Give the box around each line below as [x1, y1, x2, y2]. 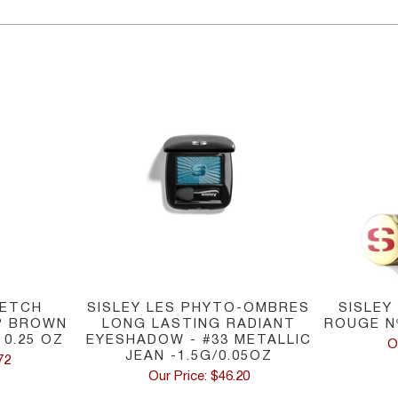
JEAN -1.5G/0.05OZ [124, 350, 273, 363]
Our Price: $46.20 [147, 370, 250, 384]
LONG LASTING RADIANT [101, 318, 296, 331]
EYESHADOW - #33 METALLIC [85, 334, 312, 347]
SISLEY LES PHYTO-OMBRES [87, 302, 311, 315]
